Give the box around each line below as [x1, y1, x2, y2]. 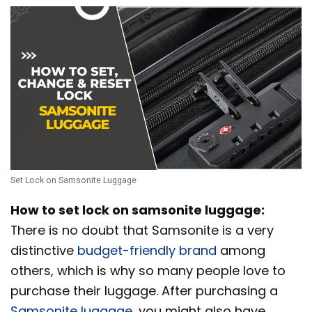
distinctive [10, 242, 77, 260]
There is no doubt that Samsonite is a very [10, 221, 274, 240]
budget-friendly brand [77, 242, 217, 260]
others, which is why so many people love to [10, 262, 286, 280]
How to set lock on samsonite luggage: [10, 201, 265, 219]
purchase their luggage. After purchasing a [10, 282, 278, 300]
